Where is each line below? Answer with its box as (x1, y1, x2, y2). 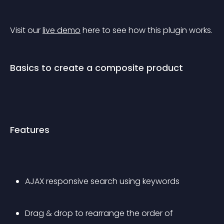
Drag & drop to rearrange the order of (25, 207, 175, 219)
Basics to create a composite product (10, 61, 183, 74)
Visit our (10, 24, 42, 36)
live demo (42, 24, 80, 36)
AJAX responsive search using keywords (25, 175, 179, 187)
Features (10, 123, 49, 136)
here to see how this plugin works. (80, 24, 212, 36)
